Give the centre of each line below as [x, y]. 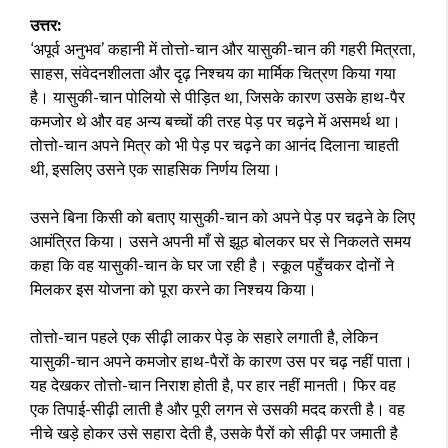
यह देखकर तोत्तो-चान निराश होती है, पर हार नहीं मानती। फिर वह [213, 386]
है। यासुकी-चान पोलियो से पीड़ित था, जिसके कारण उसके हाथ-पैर [217, 98]
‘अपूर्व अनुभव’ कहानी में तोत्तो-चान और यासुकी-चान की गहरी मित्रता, [222, 50]
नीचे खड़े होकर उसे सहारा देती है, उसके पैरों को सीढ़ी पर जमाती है [214, 434]
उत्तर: [45, 26]
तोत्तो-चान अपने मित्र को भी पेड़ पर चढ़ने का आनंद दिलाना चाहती [214, 146]
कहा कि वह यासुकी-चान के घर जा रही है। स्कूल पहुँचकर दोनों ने [212, 266]
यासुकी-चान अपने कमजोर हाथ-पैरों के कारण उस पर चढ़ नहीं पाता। [221, 362]
